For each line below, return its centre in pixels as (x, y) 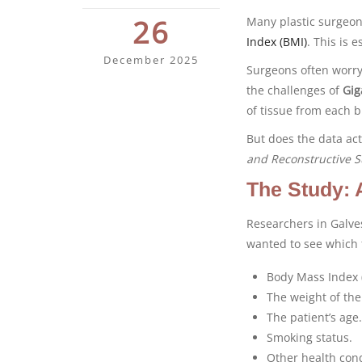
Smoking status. (309, 337)
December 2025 (151, 59)
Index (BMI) (277, 41)
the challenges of (295, 90)
